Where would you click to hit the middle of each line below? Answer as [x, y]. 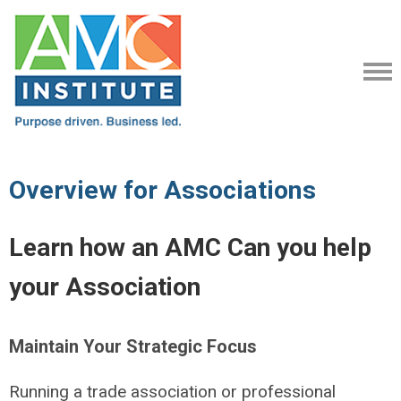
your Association [108, 287]
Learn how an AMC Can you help [190, 247]
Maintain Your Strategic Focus [133, 346]
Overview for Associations [162, 190]
